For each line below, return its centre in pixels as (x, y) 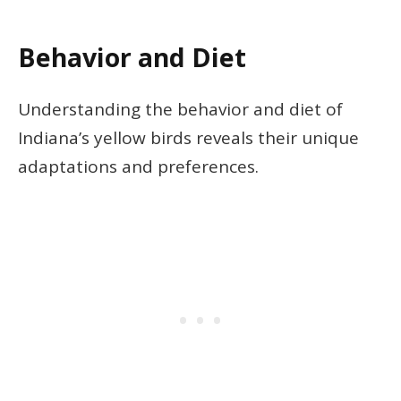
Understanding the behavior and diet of (180, 109)
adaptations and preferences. (138, 166)
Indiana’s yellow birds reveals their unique (188, 137)
